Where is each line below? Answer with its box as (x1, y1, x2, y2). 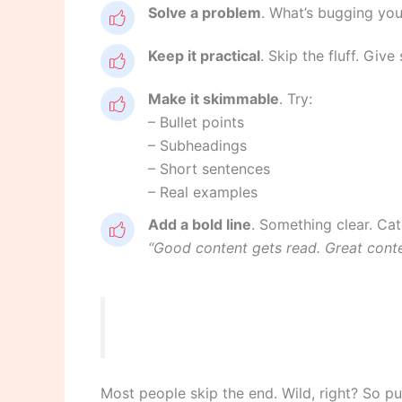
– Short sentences (148, 160, 270, 179)
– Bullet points (148, 113, 244, 132)
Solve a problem (148, 4, 261, 22)
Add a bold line (148, 215, 251, 234)
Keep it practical (148, 47, 260, 66)
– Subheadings (148, 136, 247, 155)
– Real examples (148, 183, 258, 202)
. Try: (279, 90, 312, 109)
